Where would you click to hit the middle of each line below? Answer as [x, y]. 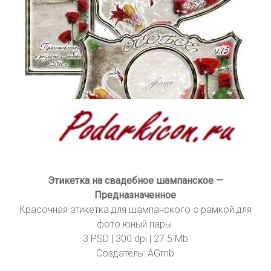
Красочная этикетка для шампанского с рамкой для [135, 210]
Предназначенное [135, 195]
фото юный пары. [135, 224]
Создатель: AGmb [135, 253]
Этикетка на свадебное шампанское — [135, 181]
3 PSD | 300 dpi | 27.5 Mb [135, 239]
